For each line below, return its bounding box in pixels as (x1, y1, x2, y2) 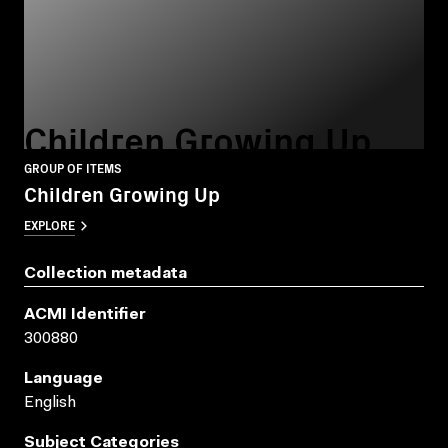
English (24, 394, 76, 411)
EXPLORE (24, 215, 75, 233)
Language (24, 370, 103, 387)
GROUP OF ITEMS (24, 158, 122, 176)
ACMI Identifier (24, 306, 146, 323)
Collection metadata (24, 265, 187, 282)
